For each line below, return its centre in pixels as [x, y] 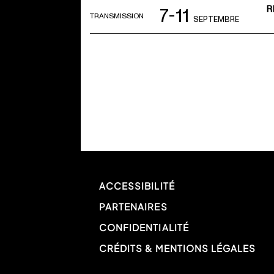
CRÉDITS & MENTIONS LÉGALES [178, 248]
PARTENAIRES [133, 207]
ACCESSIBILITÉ [137, 186]
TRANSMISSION [117, 16]
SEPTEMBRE [216, 20]
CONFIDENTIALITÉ [144, 228]
